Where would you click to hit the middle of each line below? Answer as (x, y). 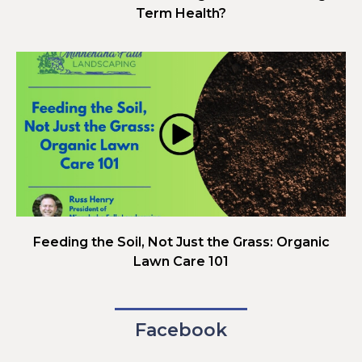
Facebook (181, 330)
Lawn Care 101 (181, 261)
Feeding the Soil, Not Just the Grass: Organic (181, 242)
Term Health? (181, 13)
